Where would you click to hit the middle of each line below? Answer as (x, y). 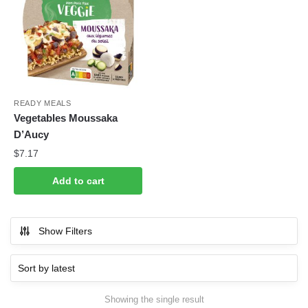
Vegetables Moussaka (66, 118)
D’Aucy (31, 135)
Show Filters (65, 231)
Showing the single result (154, 299)
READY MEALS (43, 103)
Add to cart (78, 181)
